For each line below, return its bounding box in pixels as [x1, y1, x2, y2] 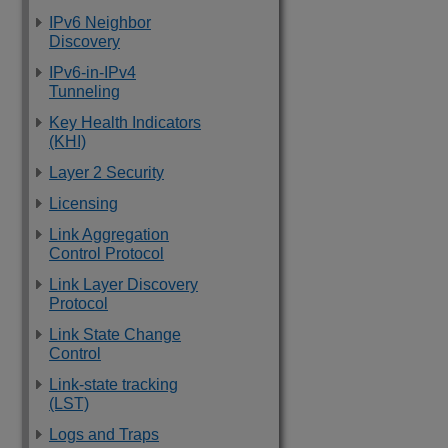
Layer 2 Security [49, 164, 164, 181]
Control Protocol [49, 245, 164, 262]
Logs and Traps [49, 426, 159, 443]
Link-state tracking [49, 376, 178, 393]
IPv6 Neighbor [49, 14, 151, 31]
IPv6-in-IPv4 [49, 64, 136, 81]
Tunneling [49, 83, 120, 100]
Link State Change [49, 326, 181, 343]
